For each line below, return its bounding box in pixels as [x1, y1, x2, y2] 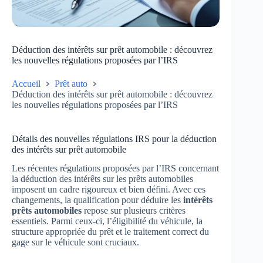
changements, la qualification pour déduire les [12, 195, 183, 205]
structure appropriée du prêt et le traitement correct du [12, 227, 209, 237]
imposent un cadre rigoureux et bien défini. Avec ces [12, 184, 205, 195]
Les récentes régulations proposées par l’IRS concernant [12, 163, 219, 174]
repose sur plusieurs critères [82, 205, 186, 216]
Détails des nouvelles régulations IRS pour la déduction [12, 133, 217, 144]
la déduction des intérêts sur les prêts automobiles [12, 174, 193, 184]
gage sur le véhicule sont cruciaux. [12, 237, 139, 248]
